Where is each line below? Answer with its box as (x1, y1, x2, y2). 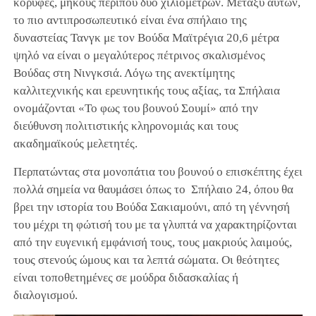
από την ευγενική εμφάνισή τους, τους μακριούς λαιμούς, (13, 236, 292, 250)
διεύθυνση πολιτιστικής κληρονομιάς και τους (13, 119, 238, 133)
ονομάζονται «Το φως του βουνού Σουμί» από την (13, 102, 258, 116)
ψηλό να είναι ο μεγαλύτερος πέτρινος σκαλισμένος (13, 49, 265, 63)
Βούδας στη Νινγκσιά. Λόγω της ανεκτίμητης (13, 66, 235, 80)
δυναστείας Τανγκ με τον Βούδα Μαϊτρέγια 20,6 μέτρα (13, 31, 279, 45)
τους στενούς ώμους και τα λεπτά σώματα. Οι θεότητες (13, 253, 279, 267)
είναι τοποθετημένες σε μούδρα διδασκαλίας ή (13, 271, 238, 285)
